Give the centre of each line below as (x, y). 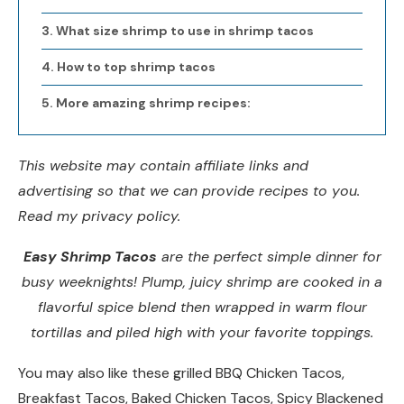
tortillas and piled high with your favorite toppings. (202, 333)
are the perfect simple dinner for (269, 257)
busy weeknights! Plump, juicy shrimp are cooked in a (202, 282)
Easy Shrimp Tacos (90, 257)
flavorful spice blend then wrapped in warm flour (202, 308)
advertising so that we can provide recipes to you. (189, 191)
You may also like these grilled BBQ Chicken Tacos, (181, 373)
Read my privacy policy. (99, 216)
